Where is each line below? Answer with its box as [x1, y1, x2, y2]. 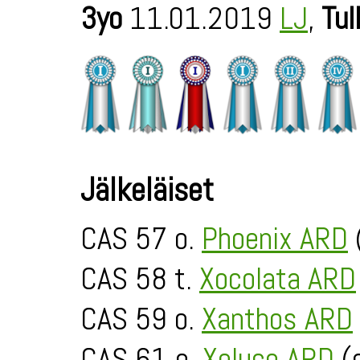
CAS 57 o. [80, 219, 202, 259]
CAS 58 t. [80, 259, 199, 299]
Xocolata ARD [199, 259, 356, 299]
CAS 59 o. [80, 299, 202, 339]
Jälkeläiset [80, 169, 214, 211]
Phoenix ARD [202, 219, 348, 259]
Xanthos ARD [202, 299, 353, 339]
